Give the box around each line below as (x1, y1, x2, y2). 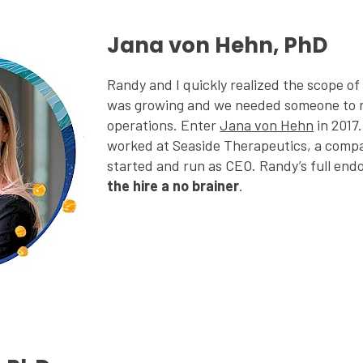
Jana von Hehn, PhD (107, 31, 328, 61)
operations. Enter (107, 115, 220, 134)
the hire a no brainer (107, 176, 240, 194)
